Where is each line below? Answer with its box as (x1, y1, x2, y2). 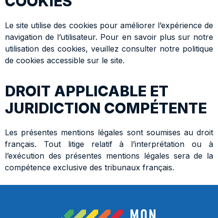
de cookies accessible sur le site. (5, 55, 125, 65)
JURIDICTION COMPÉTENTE (5, 99, 207, 117)
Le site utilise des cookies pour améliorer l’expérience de (5, 20, 213, 30)
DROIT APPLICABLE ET (5, 82, 168, 100)
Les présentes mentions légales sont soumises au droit (5, 127, 213, 138)
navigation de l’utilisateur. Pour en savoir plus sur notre (5, 32, 213, 42)
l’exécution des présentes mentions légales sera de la (5, 151, 213, 161)
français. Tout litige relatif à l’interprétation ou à (5, 139, 213, 149)
